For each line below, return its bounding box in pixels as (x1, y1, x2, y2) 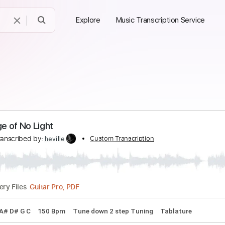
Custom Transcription (125, 149, 196, 159)
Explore (75, 16, 100, 25)
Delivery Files (6, 201, 55, 212)
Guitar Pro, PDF (58, 201, 113, 213)
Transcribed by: (18, 149, 75, 160)
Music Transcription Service (115, 16, 205, 25)
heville (74, 150, 97, 159)
